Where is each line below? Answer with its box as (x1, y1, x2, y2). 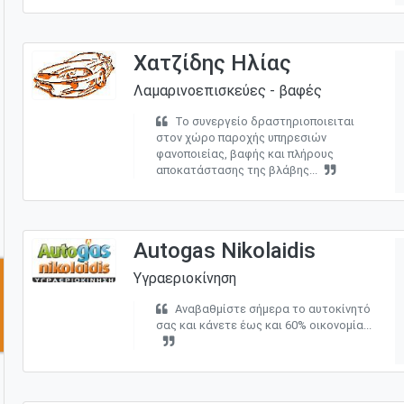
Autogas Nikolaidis (133, 237, 316, 263)
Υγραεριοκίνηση (133, 269, 236, 287)
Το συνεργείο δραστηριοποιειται (174, 114, 354, 128)
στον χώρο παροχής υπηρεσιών (155, 130, 326, 144)
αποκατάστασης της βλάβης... (155, 162, 317, 177)
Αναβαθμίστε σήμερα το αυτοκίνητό (174, 301, 371, 316)
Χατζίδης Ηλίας (133, 50, 291, 76)
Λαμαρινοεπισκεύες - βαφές (133, 81, 322, 99)
